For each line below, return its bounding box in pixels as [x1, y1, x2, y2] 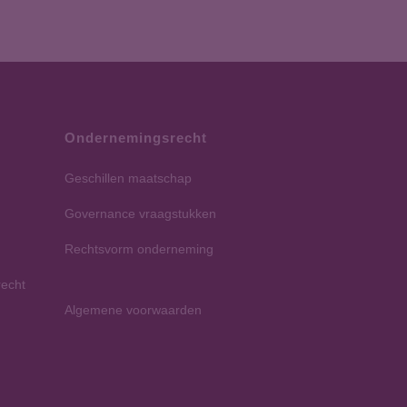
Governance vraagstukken [65, 206, 216, 221]
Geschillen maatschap [65, 171, 192, 185]
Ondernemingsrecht [65, 130, 207, 145]
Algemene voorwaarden [65, 303, 202, 317]
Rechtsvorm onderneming [65, 242, 213, 256]
